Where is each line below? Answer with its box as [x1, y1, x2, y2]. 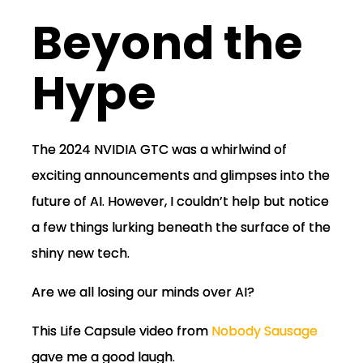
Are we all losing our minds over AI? [31, 282, 254, 301]
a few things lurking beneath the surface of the [31, 217, 331, 237]
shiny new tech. [31, 243, 130, 263]
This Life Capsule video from [31, 321, 211, 340]
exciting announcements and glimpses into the [31, 165, 330, 185]
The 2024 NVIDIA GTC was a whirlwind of [31, 139, 287, 159]
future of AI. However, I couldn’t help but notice [31, 191, 329, 211]
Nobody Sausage [211, 321, 318, 340]
